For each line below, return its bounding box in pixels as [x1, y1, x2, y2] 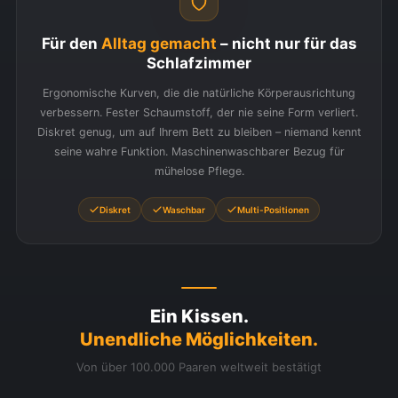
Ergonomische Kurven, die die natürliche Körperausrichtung [43, 86, 355, 100]
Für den [41, 35, 101, 53]
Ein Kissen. [149, 306, 249, 328]
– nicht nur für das [216, 35, 357, 53]
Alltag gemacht [100, 35, 217, 53]
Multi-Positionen [237, 204, 309, 216]
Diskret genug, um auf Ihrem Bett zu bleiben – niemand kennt [36, 125, 362, 139]
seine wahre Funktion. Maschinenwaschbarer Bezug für [53, 145, 345, 159]
